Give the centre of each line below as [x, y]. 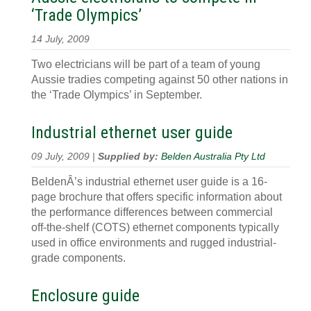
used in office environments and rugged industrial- [154, 243]
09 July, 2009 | [65, 157]
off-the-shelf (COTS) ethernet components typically [155, 227]
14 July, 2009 [60, 39]
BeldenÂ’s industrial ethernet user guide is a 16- [149, 182]
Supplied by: [129, 157]
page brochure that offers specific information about [157, 197]
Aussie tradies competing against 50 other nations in [160, 79]
